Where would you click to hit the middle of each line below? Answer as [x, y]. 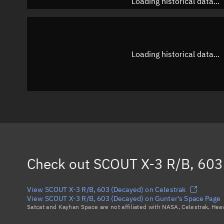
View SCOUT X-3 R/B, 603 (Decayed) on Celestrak [106, 189]
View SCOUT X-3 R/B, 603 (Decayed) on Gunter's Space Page [124, 198]
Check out [60, 163]
